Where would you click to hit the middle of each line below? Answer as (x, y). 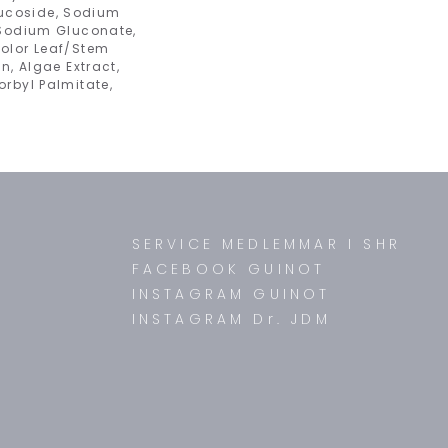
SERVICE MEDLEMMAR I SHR (266, 244)
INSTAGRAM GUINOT (231, 294)
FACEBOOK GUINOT (228, 269)
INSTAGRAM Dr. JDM (231, 319)
